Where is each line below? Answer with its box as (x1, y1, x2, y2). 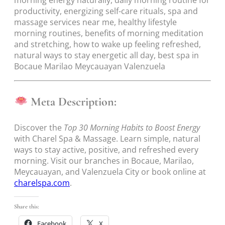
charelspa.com (14, 177, 70, 188)
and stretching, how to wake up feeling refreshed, (14, 39, 201, 50)
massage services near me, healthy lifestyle (14, 17, 177, 28)
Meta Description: (31, 94, 117, 109)
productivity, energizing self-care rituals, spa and (14, 6, 198, 17)
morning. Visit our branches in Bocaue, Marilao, (14, 155, 194, 166)
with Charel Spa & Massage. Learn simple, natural (14, 133, 200, 144)
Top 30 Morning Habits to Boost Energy (64, 122, 200, 133)
